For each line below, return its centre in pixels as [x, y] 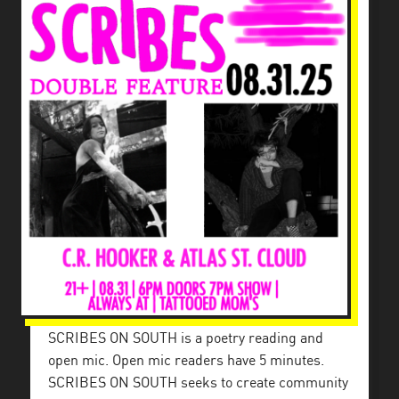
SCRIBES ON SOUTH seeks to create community [198, 383]
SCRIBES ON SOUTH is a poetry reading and [186, 339]
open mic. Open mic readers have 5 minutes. [186, 361]
